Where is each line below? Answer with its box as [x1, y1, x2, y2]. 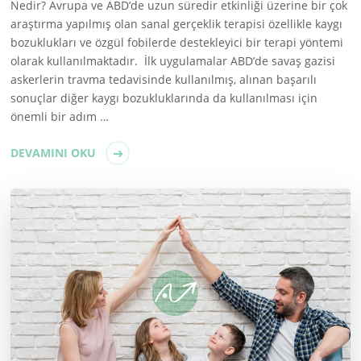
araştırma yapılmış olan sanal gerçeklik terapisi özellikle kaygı [10, 16, 343, 32]
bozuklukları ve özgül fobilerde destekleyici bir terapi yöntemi [10, 35, 344, 51]
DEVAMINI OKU [10, 145, 97, 161]
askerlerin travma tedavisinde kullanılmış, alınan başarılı [10, 72, 317, 88]
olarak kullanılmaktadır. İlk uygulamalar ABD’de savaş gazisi [10, 53, 336, 69]
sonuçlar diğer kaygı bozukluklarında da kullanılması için [10, 90, 318, 106]
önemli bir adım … [10, 109, 110, 125]
